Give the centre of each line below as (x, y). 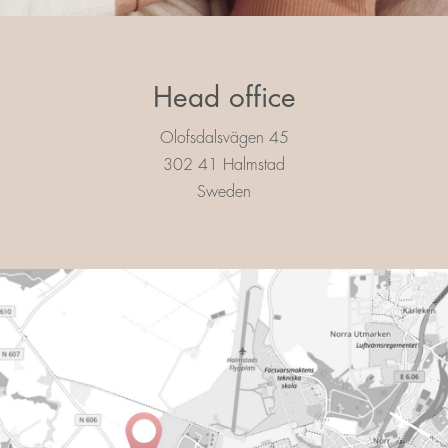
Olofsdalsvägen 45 (224, 138)
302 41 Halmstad (224, 165)
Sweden (224, 192)
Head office (224, 98)
